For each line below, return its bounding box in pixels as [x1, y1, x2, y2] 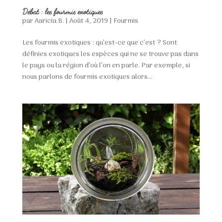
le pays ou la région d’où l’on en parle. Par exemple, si [22, 60, 190, 72]
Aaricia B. [34, 15, 64, 27]
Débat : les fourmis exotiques [22, 6, 103, 16]
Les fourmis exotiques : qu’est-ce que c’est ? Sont [22, 37, 177, 49]
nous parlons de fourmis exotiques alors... [22, 71, 152, 83]
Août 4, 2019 [69, 15, 108, 27]
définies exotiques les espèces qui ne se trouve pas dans [22, 49, 199, 60]
